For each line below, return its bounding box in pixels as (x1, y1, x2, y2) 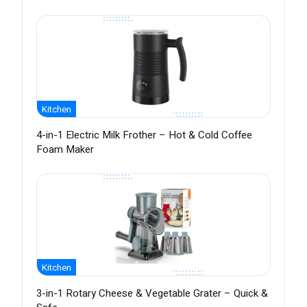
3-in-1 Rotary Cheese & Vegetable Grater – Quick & (36, 286, 268, 302)
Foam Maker (36, 142, 94, 158)
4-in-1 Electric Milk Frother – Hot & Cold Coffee (36, 127, 252, 143)
